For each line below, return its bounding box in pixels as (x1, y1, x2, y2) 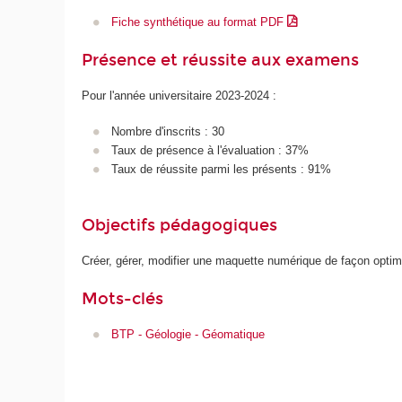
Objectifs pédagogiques (82, 215, 278, 236)
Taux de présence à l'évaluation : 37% (110, 144, 309, 158)
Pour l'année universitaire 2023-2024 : (82, 88, 277, 102)
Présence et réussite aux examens (82, 50, 360, 71)
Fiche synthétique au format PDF (110, 14, 287, 29)
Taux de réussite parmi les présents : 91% (110, 162, 331, 177)
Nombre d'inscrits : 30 (110, 125, 224, 139)
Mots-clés (82, 289, 164, 310)
